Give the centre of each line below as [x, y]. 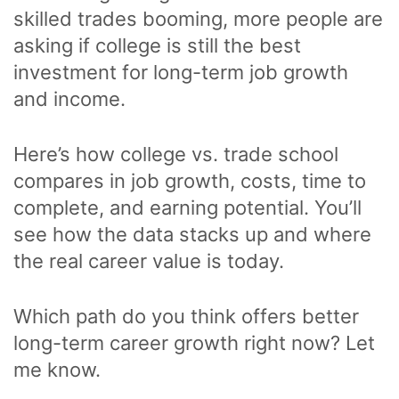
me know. [57, 370]
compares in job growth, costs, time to [190, 181]
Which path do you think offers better [186, 317]
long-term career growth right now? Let [194, 343]
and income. [69, 99]
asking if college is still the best [157, 46]
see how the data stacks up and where [192, 235]
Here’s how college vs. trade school [176, 155]
